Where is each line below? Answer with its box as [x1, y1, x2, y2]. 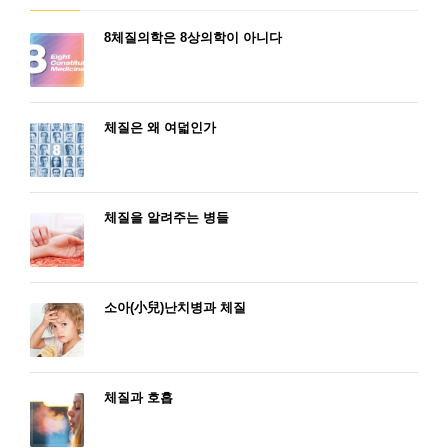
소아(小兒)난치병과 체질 [104, 299, 246, 315]
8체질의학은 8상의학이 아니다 [104, 29, 282, 45]
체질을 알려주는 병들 [104, 209, 229, 225]
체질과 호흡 [104, 389, 173, 405]
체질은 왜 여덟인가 [104, 119, 216, 135]
